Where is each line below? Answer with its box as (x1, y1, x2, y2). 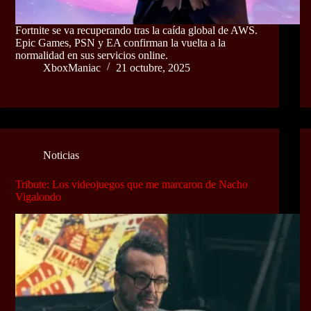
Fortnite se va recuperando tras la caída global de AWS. (15, 24, 258, 36)
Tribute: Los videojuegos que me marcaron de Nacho (15, 178, 248, 190)
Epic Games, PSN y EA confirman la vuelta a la (15, 36, 226, 49)
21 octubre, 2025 (116, 61, 190, 74)
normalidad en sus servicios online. (15, 49, 168, 61)
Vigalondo (15, 190, 61, 203)
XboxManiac (43, 61, 101, 74)
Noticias (43, 149, 79, 161)
